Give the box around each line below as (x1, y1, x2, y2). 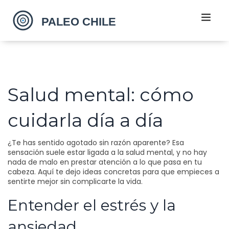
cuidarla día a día (8, 109, 163, 131)
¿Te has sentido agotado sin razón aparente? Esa (8, 138, 184, 148)
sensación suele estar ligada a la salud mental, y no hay (8, 147, 207, 157)
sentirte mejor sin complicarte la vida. (8, 176, 143, 187)
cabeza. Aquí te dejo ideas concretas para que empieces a (8, 167, 219, 177)
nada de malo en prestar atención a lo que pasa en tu (8, 157, 202, 167)
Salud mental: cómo (8, 83, 194, 106)
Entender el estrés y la (8, 196, 176, 215)
